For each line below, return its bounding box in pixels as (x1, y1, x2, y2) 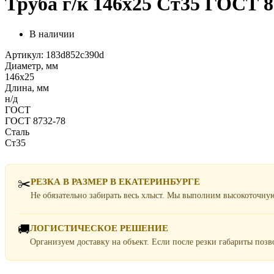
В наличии (29, 28, 75, 39)
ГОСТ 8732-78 (5, 115, 65, 126)
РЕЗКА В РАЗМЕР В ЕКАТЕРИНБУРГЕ (31, 176, 200, 187)
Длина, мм (5, 82, 49, 93)
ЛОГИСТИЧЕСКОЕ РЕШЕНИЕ (30, 223, 168, 233)
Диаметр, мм (5, 60, 58, 71)
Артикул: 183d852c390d (5, 49, 104, 60)
